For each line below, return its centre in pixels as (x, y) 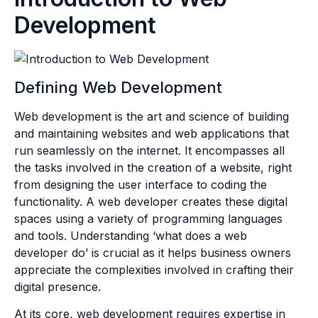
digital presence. (57, 286)
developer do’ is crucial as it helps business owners (153, 252)
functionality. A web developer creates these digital (151, 201)
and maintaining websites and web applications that (152, 133)
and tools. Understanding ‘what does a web (131, 235)
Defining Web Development (118, 87)
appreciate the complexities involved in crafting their (154, 269)
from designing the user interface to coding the (141, 184)
